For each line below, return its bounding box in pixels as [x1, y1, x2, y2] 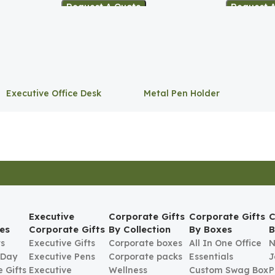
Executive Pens [29, 251, 96, 263]
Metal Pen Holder [144, 87, 220, 99]
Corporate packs [109, 251, 183, 263]
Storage [6, 99, 42, 110]
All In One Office [188, 238, 261, 249]
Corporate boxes [109, 238, 183, 249]
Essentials [188, 251, 233, 263]
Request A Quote [66, 1, 141, 13]
